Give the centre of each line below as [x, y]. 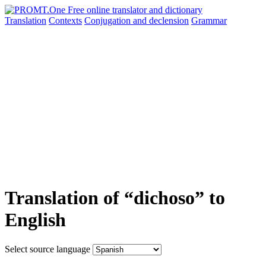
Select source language [47, 249]
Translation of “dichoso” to [115, 198]
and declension [161, 20]
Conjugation [109, 20]
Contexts [65, 20]
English [35, 220]
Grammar [209, 20]
